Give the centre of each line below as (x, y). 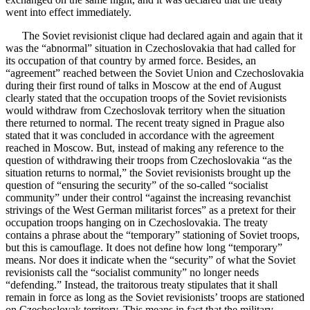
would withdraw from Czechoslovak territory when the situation (145, 110)
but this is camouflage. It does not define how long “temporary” (144, 247)
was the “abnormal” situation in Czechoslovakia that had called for (151, 48)
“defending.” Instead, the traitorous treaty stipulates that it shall (142, 284)
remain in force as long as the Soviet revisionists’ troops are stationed (155, 297)
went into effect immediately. (69, 12)
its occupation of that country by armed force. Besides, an (131, 60)
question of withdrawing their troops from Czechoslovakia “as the (149, 160)
